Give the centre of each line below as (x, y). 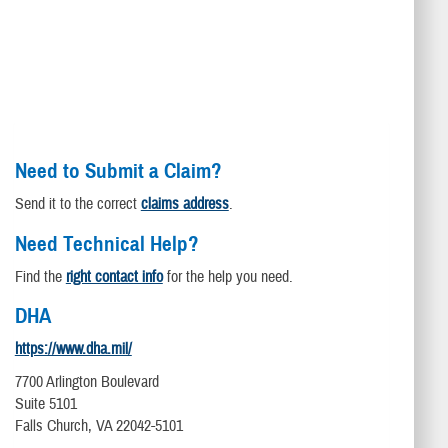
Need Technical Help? (106, 243)
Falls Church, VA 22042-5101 (98, 426)
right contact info (114, 276)
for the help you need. (227, 276)
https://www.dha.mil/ (73, 349)
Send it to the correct (77, 203)
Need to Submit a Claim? (118, 170)
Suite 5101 (45, 404)
